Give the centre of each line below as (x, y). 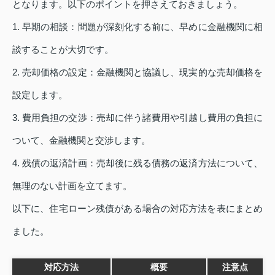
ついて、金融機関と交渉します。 (81, 140)
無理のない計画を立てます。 (72, 185)
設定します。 (40, 95)
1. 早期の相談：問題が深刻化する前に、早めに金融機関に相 (137, 26)
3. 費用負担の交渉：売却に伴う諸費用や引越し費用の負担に (137, 117)
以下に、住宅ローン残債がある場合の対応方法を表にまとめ (137, 208)
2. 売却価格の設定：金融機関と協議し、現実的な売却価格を (137, 72)
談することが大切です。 (63, 49)
